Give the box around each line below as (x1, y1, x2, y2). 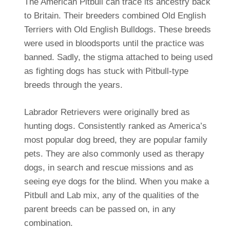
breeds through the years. (24, 80, 123, 90)
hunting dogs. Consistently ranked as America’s (24, 121, 207, 131)
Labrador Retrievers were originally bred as (24, 107, 190, 117)
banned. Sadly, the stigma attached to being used (24, 52, 213, 62)
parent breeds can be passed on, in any (24, 204, 176, 214)
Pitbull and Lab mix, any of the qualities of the (24, 190, 199, 200)
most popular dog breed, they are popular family (24, 135, 207, 145)
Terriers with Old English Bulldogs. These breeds (24, 24, 211, 34)
